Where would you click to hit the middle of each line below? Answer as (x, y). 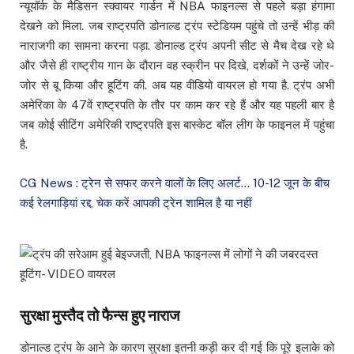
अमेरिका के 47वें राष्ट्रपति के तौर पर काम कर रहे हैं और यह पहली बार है (177, 105)
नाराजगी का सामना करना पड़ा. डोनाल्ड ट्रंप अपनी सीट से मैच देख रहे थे (177, 46)
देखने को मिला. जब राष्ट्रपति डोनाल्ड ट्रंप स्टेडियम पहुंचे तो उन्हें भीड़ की (177, 26)
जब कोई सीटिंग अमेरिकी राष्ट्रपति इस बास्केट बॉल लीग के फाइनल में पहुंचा (177, 125)
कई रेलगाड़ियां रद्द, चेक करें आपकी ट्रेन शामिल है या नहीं (136, 202)
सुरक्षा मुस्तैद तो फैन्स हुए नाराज (100, 315)
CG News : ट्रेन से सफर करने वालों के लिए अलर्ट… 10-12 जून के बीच (175, 183)
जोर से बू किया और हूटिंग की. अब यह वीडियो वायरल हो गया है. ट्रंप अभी (177, 85)
